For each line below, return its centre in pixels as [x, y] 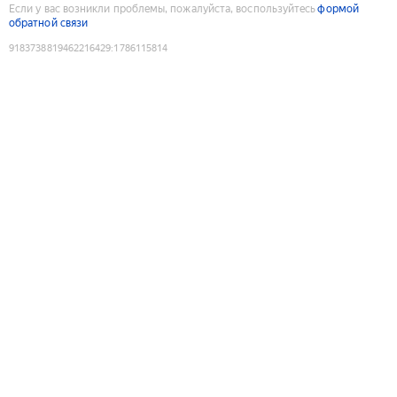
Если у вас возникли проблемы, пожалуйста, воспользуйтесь [163, 8]
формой [338, 8]
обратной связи [49, 23]
